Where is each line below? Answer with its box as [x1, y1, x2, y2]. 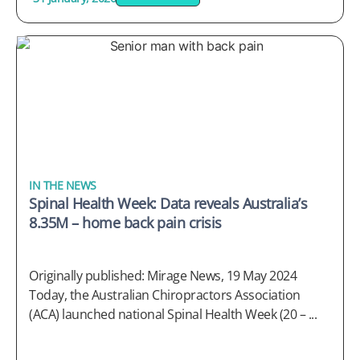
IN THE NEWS [29, 177, 96, 193]
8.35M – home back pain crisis [29, 212, 222, 232]
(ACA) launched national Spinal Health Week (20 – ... [29, 305, 317, 323]
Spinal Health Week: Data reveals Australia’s [29, 193, 307, 213]
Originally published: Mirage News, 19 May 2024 [29, 266, 297, 284]
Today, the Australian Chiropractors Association [29, 285, 301, 304]
